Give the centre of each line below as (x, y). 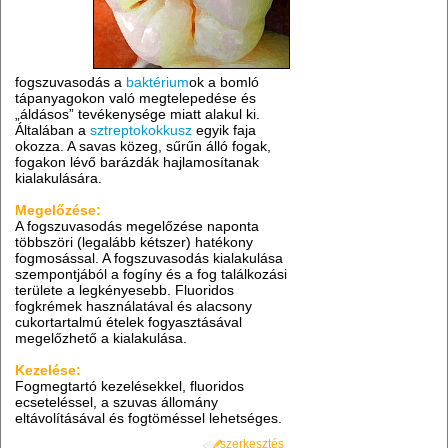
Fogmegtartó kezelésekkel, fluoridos (130, 386)
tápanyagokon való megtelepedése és (136, 98)
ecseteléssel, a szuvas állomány (117, 402)
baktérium (158, 82)
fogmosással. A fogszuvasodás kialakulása (149, 258)
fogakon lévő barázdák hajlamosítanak (137, 162)
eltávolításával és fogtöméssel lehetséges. (149, 418)
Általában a (53, 130)
